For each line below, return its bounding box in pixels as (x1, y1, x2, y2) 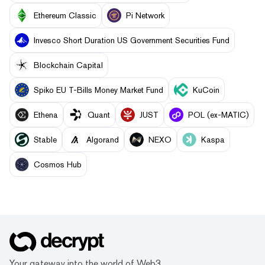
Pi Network (126, 10, 164, 20)
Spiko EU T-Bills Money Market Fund (34, 85, 163, 95)
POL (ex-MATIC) (188, 109, 249, 119)
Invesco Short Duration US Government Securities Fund (34, 35, 230, 45)
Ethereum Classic (34, 10, 96, 20)
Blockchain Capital (34, 60, 103, 70)
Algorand (86, 134, 119, 144)
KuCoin (193, 85, 219, 95)
